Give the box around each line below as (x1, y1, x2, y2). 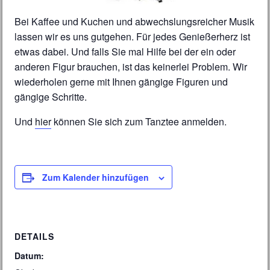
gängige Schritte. (14, 90, 87, 104)
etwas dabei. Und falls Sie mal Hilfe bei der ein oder (14, 45, 236, 59)
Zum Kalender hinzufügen (42, 171, 149, 184)
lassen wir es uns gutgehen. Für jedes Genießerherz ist (14, 30, 251, 44)
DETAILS (14, 230, 55, 242)
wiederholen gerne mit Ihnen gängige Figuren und (14, 75, 228, 89)
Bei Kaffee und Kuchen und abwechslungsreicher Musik (14, 14, 255, 29)
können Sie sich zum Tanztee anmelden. (51, 115, 227, 129)
